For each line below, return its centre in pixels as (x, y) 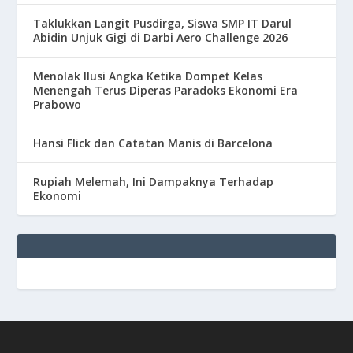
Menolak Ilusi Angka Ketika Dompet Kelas (148, 76)
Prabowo (58, 104)
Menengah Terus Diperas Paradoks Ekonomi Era (166, 90)
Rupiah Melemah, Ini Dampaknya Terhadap (154, 181)
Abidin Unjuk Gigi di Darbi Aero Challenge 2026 (161, 37)
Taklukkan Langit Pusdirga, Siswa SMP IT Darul (163, 23)
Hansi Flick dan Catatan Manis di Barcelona (153, 143)
